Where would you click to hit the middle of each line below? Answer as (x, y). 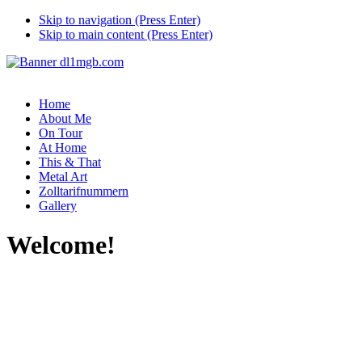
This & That (70, 162)
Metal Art (63, 177)
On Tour (61, 133)
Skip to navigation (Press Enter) (120, 20)
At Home (63, 147)
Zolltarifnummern (84, 191)
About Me (65, 118)
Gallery (58, 206)
